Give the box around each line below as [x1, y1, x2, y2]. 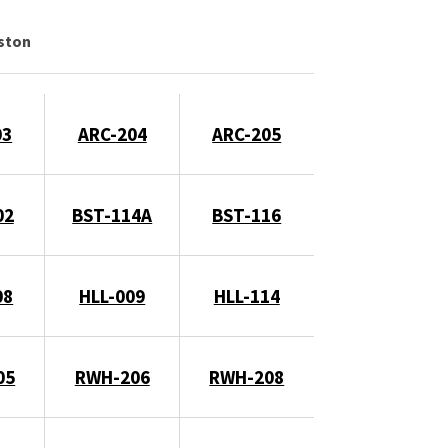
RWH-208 [209, 364, 285, 389]
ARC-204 [77, 121, 147, 146]
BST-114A [72, 202, 153, 227]
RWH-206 [74, 364, 150, 389]
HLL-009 [79, 283, 146, 308]
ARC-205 [212, 121, 282, 146]
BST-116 [212, 202, 282, 227]
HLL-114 [213, 283, 280, 308]
